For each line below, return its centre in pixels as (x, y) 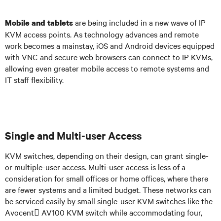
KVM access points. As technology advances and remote (102, 34)
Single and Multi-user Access (73, 135)
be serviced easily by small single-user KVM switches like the (109, 201)
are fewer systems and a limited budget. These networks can (108, 189)
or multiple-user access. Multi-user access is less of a (95, 167)
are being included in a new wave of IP (139, 22)
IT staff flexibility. (34, 79)
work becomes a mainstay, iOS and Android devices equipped (110, 45)
